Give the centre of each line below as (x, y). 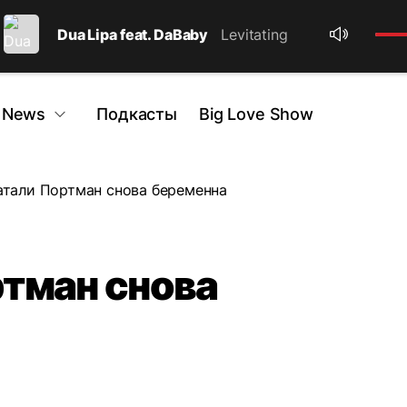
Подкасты (137, 114)
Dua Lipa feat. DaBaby (133, 34)
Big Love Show (256, 114)
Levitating (254, 34)
